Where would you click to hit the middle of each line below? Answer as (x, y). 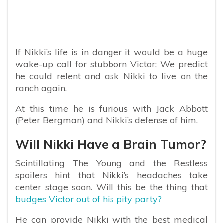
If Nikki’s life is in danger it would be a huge (111, 52)
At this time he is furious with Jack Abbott (111, 109)
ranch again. (41, 88)
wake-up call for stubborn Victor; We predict (111, 64)
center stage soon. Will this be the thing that (111, 187)
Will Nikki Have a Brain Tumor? (111, 144)
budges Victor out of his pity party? (89, 199)
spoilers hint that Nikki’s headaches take (111, 175)
